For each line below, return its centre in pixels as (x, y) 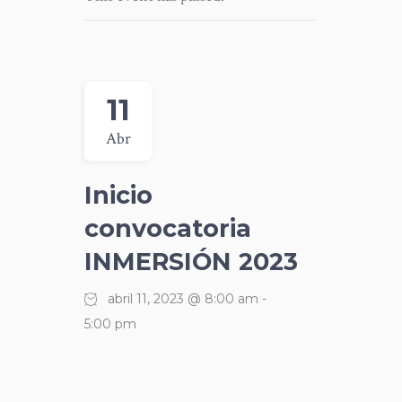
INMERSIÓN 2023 (191, 262)
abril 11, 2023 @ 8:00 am (183, 299)
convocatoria (168, 228)
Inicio (118, 195)
